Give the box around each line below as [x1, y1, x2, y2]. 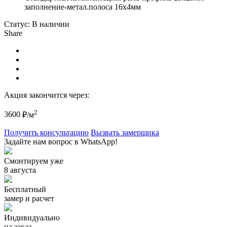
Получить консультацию [4, 128, 89, 137]
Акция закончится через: [4, 91, 89, 100]
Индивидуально [4, 213, 60, 222]
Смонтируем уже [4, 156, 63, 165]
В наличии [32, 20, 69, 29]
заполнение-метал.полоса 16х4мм [24, 3, 141, 12]
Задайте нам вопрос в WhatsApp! [4, 137, 118, 146]
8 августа [4, 165, 36, 174]
